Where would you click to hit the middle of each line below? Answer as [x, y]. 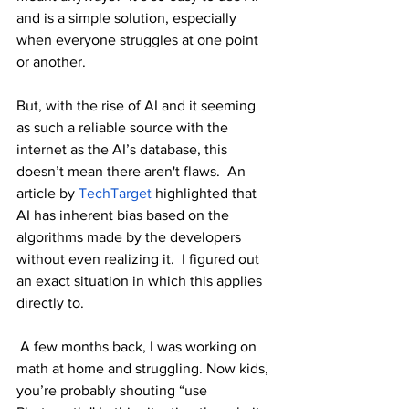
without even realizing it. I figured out [140, 259]
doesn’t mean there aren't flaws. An [133, 171]
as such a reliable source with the [124, 127]
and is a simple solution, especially [128, 18]
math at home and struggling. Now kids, [144, 368]
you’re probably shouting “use [114, 390]
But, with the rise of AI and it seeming [138, 105]
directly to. [50, 303]
